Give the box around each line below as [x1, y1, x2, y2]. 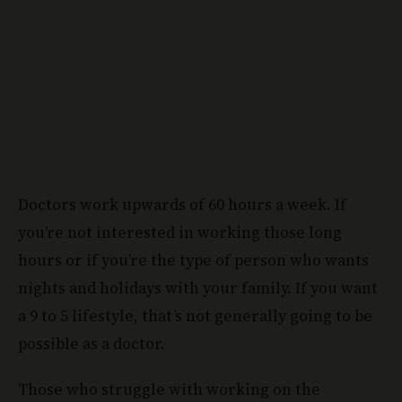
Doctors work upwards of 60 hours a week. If [18, 193, 346, 215]
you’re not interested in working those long [18, 221, 342, 243]
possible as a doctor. [18, 332, 165, 354]
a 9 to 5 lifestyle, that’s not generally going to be [18, 304, 372, 327]
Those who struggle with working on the [18, 378, 320, 400]
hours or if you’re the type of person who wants [18, 249, 369, 271]
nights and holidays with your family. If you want [18, 276, 378, 299]
